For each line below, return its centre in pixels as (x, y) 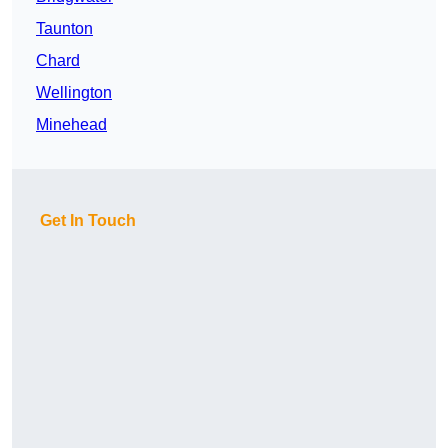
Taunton (64, 29)
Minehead (71, 125)
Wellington (74, 93)
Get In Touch (88, 221)
